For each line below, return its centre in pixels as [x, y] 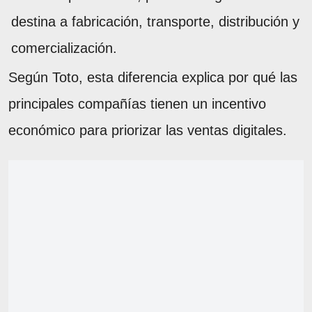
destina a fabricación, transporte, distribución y [155, 21]
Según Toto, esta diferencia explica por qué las [153, 77]
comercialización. [64, 48]
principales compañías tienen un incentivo [137, 103]
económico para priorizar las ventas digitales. [148, 130]
